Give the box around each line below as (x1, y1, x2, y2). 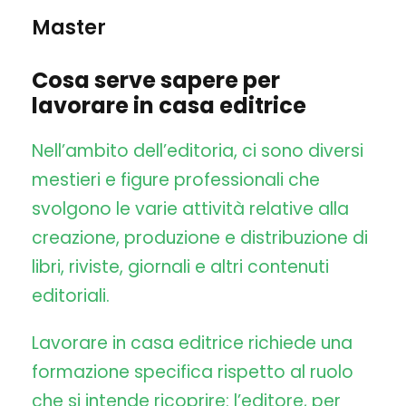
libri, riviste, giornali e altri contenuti (32, 255, 329, 280)
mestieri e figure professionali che (32, 168, 320, 193)
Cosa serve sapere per (32, 65, 280, 96)
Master (32, 14, 106, 43)
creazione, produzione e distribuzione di (32, 226, 368, 251)
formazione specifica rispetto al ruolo (32, 360, 353, 385)
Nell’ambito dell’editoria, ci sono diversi (32, 139, 363, 164)
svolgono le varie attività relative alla (32, 197, 349, 222)
